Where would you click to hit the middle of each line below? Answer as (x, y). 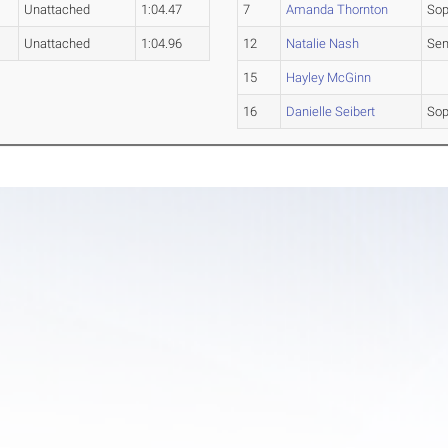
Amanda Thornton (337, 10)
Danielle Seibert (331, 112)
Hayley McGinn (329, 78)
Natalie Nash (323, 44)
